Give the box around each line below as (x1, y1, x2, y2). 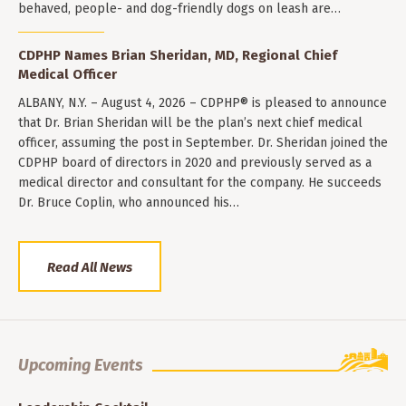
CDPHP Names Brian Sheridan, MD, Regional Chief (18, 47, 337, 64)
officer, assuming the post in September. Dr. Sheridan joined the (18, 135, 388, 151)
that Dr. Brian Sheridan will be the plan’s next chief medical (18, 115, 362, 131)
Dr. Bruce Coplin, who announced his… (18, 195, 239, 211)
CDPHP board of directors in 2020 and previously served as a (18, 155, 372, 171)
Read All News (47, 258, 132, 275)
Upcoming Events (18, 354, 143, 375)
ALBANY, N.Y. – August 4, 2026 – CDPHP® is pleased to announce (18, 95, 387, 111)
